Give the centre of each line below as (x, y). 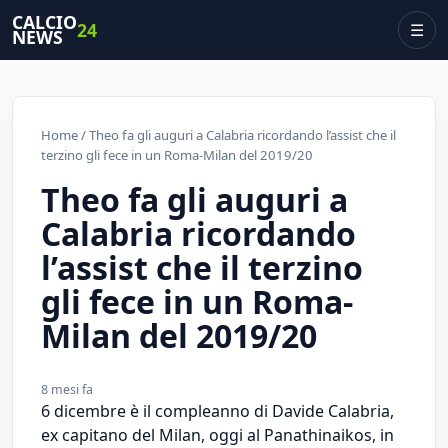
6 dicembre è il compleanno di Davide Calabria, (217, 410)
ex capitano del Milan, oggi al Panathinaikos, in (217, 434)
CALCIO (44, 22)
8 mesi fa (67, 389)
